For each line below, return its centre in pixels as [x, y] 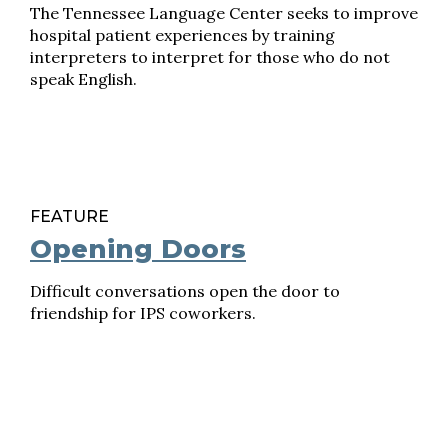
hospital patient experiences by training [182, 35]
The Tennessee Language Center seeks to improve [224, 13]
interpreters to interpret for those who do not [210, 57]
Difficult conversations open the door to [185, 291]
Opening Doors [138, 249]
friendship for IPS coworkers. [143, 313]
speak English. [83, 79]
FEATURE [69, 216]
